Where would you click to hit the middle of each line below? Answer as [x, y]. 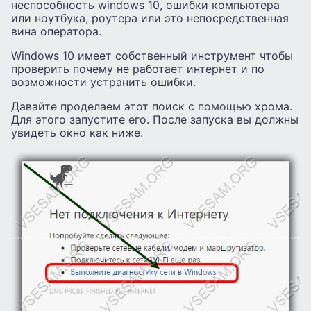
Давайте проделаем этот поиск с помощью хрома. [152, 106]
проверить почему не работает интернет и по [138, 68]
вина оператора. [56, 31]
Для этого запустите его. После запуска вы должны [155, 119]
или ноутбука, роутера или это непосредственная [150, 18]
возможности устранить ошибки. [103, 82]
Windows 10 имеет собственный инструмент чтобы [152, 55]
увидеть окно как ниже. [77, 132]
